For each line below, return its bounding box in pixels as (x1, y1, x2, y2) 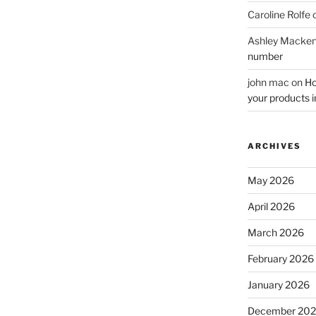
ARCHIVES (247, 140, 301, 151)
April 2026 (247, 200, 295, 212)
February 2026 (247, 252, 314, 265)
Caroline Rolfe (247, 8, 310, 20)
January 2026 (247, 278, 310, 291)
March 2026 (247, 226, 304, 238)
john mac (247, 75, 289, 88)
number (247, 49, 283, 62)
